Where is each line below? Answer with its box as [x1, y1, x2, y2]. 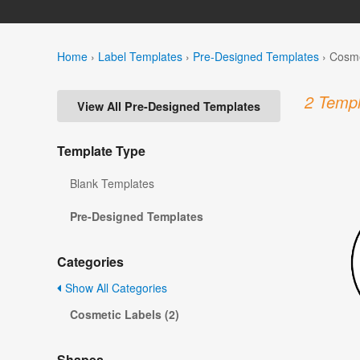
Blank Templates [70, 175, 154, 192]
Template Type [57, 141, 145, 161]
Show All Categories [62, 280, 167, 297]
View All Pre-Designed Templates [77, 98, 260, 115]
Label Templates [98, 47, 182, 64]
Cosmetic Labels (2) [70, 306, 179, 323]
